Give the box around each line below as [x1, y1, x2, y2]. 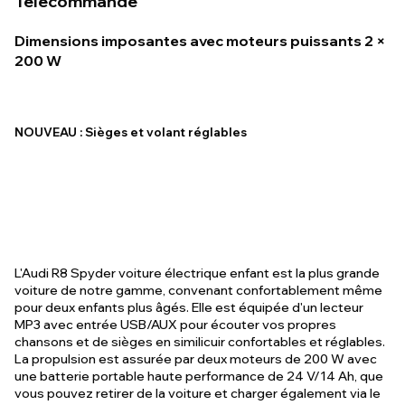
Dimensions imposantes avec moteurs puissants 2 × [14, 32, 386, 50]
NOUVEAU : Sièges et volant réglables [14, 125, 247, 139]
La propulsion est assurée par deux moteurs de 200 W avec [14, 351, 377, 367]
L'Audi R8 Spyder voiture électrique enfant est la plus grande [14, 265, 380, 281]
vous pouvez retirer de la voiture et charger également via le [14, 385, 381, 401]
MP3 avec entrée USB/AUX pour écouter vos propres [14, 316, 336, 333]
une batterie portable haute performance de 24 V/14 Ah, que [14, 368, 383, 384]
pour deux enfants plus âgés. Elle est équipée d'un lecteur [14, 299, 363, 316]
